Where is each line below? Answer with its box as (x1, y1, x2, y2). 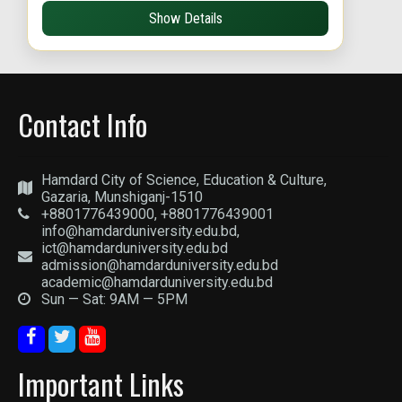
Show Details (148, 10, 223, 28)
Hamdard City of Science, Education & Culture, (41, 171, 327, 189)
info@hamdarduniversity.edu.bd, (41, 223, 240, 240)
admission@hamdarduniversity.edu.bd (41, 257, 278, 275)
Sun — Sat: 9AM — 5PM (41, 291, 188, 309)
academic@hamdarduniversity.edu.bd (41, 274, 273, 292)
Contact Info (18, 103, 147, 146)
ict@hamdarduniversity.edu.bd (41, 240, 228, 258)
